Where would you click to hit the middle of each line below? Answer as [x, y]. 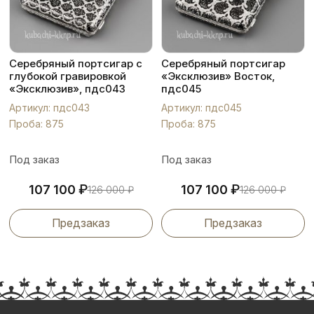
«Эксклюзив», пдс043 [67, 89]
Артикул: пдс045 [202, 108]
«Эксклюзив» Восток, [218, 76]
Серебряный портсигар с [76, 63]
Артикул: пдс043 [49, 108]
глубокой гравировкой [68, 76]
